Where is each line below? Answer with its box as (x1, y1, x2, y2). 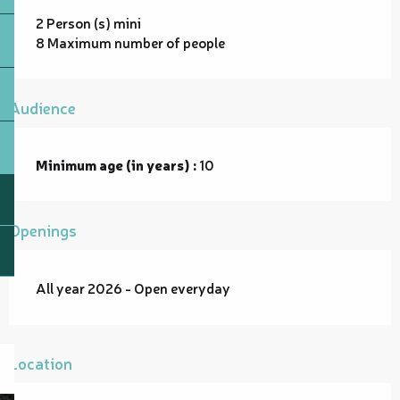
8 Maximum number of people (36, 31, 225, 52)
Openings (9, 218, 77, 240)
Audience (9, 96, 76, 118)
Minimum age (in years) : (36, 154, 196, 174)
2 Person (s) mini (36, 12, 141, 32)
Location (9, 351, 72, 373)
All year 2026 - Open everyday (36, 277, 230, 297)
